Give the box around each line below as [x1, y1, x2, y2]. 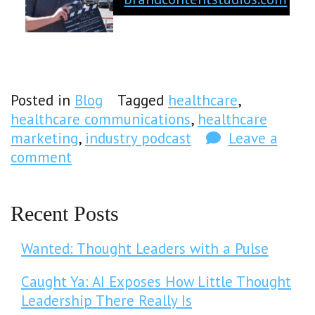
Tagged [117, 90, 168, 110]
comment [11, 147, 72, 167]
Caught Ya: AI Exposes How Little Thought [21, 271, 291, 291]
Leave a [228, 128, 278, 148]
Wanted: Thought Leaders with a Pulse [21, 238, 269, 258]
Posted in [11, 90, 75, 110]
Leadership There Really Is [21, 290, 192, 310]
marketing [11, 128, 78, 148]
